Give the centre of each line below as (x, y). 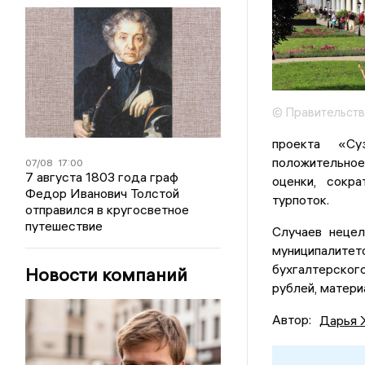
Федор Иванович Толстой (103, 193)
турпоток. (300, 200)
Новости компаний (107, 275)
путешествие (64, 226)
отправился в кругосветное (108, 209)
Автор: (291, 320)
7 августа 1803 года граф (102, 177)
